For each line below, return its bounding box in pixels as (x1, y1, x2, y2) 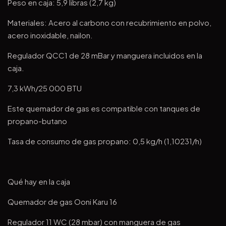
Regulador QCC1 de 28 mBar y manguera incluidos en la (8, 50, 202, 60)
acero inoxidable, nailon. (8, 30, 93, 40)
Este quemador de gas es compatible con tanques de (8, 103, 200, 113)
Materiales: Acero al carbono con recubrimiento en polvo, (8, 18, 211, 27)
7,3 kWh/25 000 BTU (8, 83, 82, 93)
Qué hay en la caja (8, 177, 70, 186)
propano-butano (8, 116, 67, 126)
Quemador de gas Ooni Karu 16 (8, 197, 117, 206)
